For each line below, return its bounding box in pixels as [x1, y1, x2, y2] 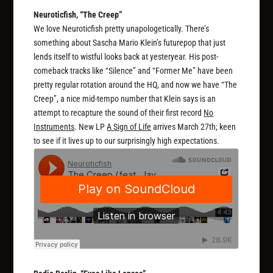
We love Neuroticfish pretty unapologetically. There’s [34, 24, 210, 34]
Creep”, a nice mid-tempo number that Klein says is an [34, 94, 216, 104]
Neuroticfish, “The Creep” [34, 10, 122, 20]
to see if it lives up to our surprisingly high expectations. [34, 136, 220, 146]
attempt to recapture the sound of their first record [34, 108, 204, 118]
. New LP [74, 122, 107, 132]
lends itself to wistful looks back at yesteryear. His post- [34, 52, 219, 62]
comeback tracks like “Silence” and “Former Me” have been [34, 66, 233, 76]
